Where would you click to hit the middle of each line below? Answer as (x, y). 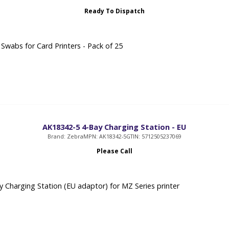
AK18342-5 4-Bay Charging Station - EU (114, 127)
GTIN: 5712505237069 (154, 136)
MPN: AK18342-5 (105, 136)
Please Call (114, 151)
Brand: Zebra (65, 136)
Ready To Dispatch (114, 11)
